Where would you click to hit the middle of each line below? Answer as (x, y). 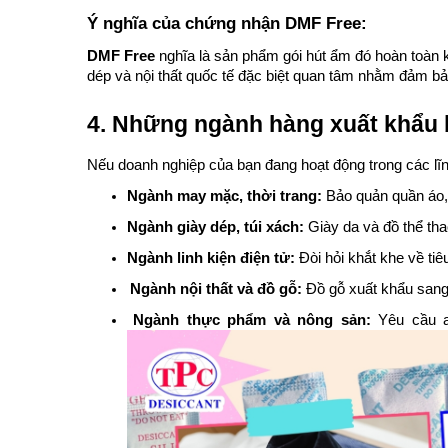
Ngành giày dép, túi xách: (215, 227)
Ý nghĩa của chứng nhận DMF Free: (227, 23)
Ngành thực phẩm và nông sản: (252, 320)
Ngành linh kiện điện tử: (211, 258)
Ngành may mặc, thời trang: (224, 196)
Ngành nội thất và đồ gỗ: (216, 289)
